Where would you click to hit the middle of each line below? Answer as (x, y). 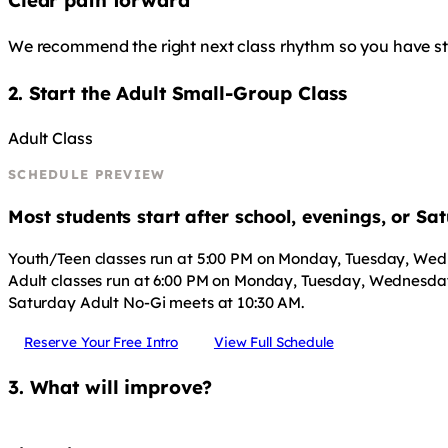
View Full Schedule (273, 341)
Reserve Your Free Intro (101, 341)
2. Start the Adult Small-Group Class (177, 92)
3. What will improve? (110, 387)
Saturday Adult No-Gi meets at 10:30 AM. (156, 302)
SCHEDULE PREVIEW (87, 174)
